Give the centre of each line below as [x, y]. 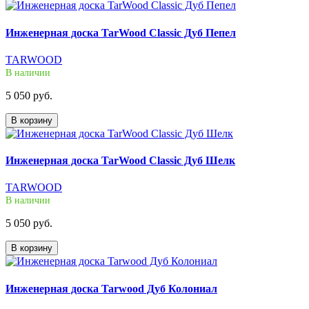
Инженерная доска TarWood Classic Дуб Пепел [121, 32]
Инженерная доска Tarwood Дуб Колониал [111, 288]
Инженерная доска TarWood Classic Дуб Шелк [120, 161]
